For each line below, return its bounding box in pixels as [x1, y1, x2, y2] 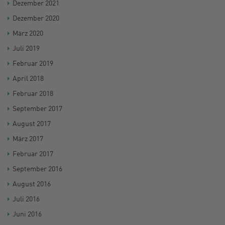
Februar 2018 [13, 90, 53, 97]
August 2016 [13, 181, 51, 188]
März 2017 [13, 136, 43, 143]
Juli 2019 [13, 45, 40, 52]
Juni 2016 [13, 211, 42, 218]
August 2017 [13, 121, 51, 128]
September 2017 [13, 105, 62, 113]
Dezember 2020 [13, 15, 59, 22]
